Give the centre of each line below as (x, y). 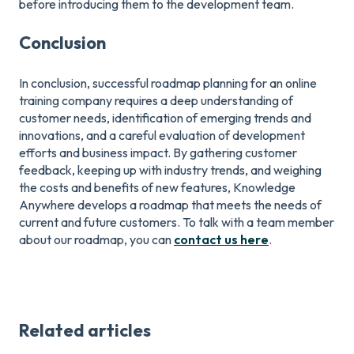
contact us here (221, 239)
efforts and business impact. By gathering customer (158, 152)
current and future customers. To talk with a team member (177, 222)
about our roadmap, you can (96, 239)
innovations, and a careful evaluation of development (162, 135)
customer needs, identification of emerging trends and (165, 117)
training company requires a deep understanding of (156, 100)
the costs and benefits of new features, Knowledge (157, 187)
